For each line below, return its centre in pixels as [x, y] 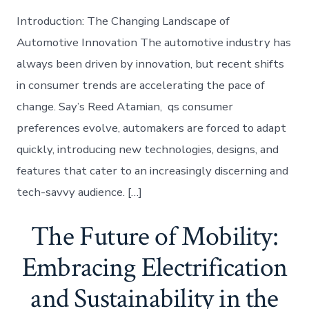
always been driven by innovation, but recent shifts [151, 64]
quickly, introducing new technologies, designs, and [148, 150]
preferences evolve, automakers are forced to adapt [152, 128]
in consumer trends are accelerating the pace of [141, 86]
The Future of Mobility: [154, 237]
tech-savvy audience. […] [80, 192]
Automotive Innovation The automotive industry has [154, 43]
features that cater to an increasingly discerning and [153, 171]
